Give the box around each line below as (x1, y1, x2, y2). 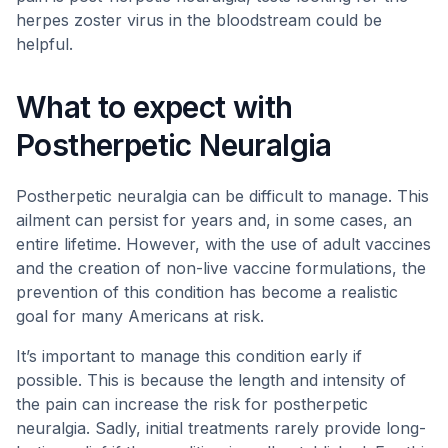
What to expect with (16, 89, 293, 125)
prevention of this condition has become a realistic (16, 282, 398, 302)
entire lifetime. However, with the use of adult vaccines (16, 234, 431, 254)
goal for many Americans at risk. (16, 306, 264, 326)
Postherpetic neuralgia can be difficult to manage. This (16, 186, 429, 206)
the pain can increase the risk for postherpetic (16, 394, 368, 414)
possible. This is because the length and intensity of (16, 370, 406, 390)
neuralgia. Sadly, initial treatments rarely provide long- (16, 418, 426, 438)
